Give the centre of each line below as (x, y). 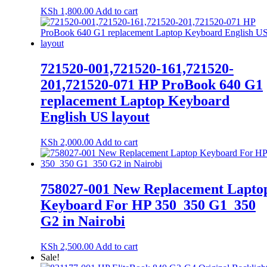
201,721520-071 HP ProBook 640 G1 (152, 85)
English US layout (95, 117)
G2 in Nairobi (83, 221)
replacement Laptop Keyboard (135, 101)
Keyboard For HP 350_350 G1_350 (148, 205)
